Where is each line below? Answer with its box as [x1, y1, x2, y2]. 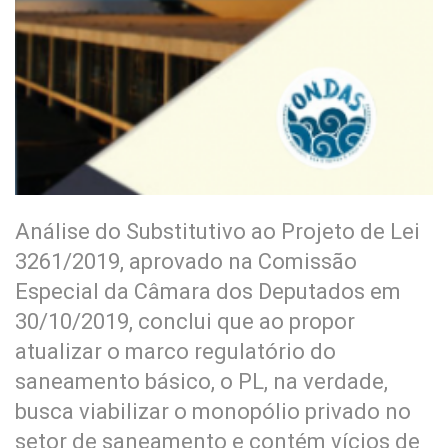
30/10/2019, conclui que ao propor [15, 308, 355, 334]
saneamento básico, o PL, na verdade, [15, 368, 388, 394]
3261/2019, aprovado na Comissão [15, 248, 357, 274]
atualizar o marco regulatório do [15, 338, 336, 364]
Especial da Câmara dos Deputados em [15, 278, 401, 304]
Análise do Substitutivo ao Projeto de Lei [15, 218, 420, 244]
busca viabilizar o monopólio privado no [15, 398, 411, 424]
